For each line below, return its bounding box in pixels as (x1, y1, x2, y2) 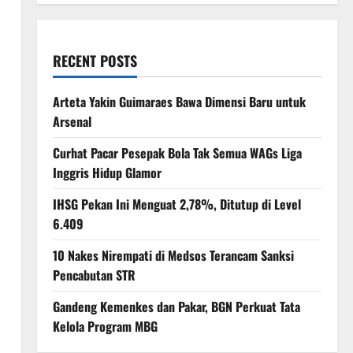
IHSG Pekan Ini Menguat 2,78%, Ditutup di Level (52, 195, 301, 214)
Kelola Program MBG (52, 317, 158, 336)
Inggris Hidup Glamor (52, 163, 162, 182)
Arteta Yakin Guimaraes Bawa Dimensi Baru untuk (52, 92, 306, 111)
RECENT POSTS (52, 50, 137, 71)
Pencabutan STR (52, 266, 136, 284)
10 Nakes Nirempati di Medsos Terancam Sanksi (52, 246, 294, 265)
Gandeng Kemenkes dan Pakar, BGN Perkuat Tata (52, 297, 300, 316)
